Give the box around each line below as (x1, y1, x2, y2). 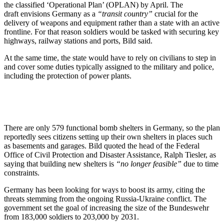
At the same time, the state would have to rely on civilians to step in (4, 53, 216, 62)
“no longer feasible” (116, 159, 181, 168)
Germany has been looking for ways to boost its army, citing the (4, 185, 205, 194)
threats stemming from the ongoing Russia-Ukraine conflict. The (4, 194, 206, 203)
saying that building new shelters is (4, 159, 116, 168)
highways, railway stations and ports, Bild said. (4, 36, 152, 45)
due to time (181, 159, 218, 168)
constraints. (4, 168, 41, 177)
